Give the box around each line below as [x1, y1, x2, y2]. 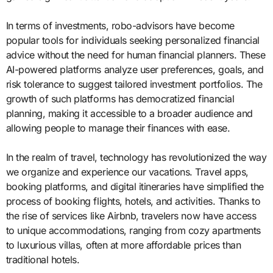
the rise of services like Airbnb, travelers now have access [5, 209, 257, 222]
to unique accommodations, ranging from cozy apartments [5, 224, 261, 236]
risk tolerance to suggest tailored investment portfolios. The [5, 77, 263, 90]
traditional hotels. [5, 253, 80, 266]
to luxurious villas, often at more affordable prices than [5, 238, 241, 251]
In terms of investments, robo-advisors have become [5, 19, 235, 32]
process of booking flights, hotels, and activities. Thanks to [5, 194, 261, 207]
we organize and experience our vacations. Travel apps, [5, 165, 249, 178]
